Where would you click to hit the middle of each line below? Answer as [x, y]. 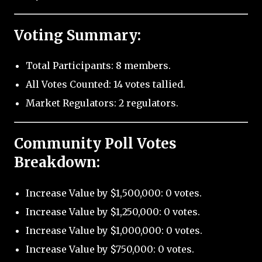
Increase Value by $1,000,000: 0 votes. [114, 231]
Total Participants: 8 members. [98, 66]
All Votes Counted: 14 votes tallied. [106, 85]
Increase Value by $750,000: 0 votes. [110, 249]
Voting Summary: [77, 35]
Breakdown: [57, 163]
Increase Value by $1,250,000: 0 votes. [113, 212]
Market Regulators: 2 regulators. [102, 103]
